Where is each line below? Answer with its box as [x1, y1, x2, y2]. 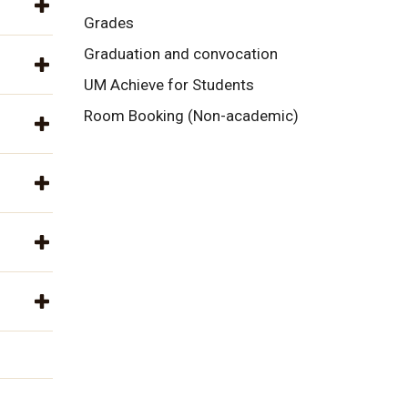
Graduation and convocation [84, 45, 278, 64]
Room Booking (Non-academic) [84, 106, 299, 125]
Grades [84, 14, 134, 33]
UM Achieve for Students [84, 76, 254, 95]
